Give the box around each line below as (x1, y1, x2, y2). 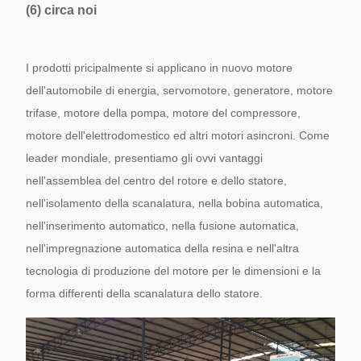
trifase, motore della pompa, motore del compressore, (26, 106, 301, 119)
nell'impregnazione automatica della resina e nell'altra (26, 242, 299, 255)
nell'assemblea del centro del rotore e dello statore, (26, 174, 287, 187)
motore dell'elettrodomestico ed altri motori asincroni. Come (26, 129, 330, 142)
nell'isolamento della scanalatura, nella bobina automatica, (26, 197, 323, 210)
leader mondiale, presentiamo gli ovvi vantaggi (26, 151, 263, 164)
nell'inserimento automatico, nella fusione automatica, (26, 219, 299, 232)
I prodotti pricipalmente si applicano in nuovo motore (26, 61, 293, 74)
